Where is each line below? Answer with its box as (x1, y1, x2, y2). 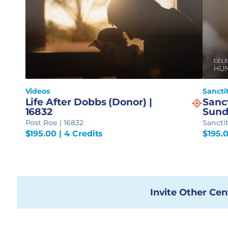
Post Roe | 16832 (25, 118, 83, 128)
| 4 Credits (56, 129, 103, 139)
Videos (25, 87, 50, 96)
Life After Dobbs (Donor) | (25, 96, 152, 108)
